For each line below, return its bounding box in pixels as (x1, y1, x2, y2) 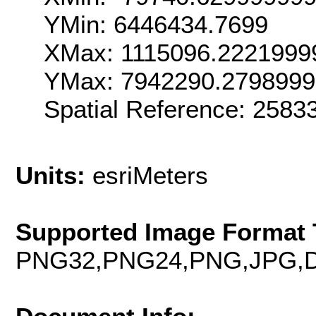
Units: (16, 162, 92, 190)
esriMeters (92, 162, 208, 190)
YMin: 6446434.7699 (44, 10, 268, 38)
